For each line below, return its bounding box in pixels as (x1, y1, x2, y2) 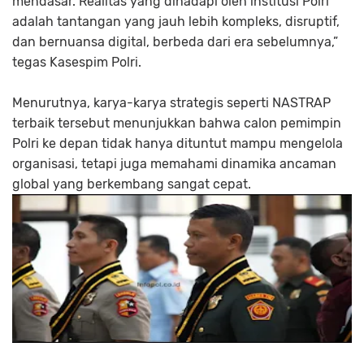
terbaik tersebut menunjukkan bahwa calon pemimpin (12, 115, 341, 131)
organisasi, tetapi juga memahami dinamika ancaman (12, 155, 336, 171)
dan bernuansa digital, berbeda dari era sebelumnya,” (12, 33, 338, 50)
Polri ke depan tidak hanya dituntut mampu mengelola (12, 135, 343, 151)
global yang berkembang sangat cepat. (12, 175, 251, 192)
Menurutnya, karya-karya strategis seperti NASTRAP (12, 94, 331, 110)
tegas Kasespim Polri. (12, 54, 141, 70)
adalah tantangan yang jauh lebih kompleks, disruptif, (12, 13, 340, 29)
